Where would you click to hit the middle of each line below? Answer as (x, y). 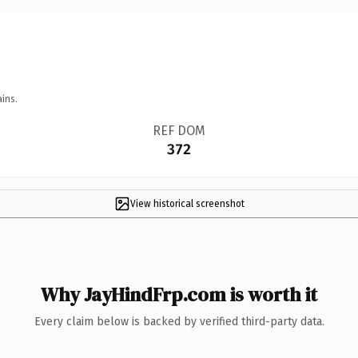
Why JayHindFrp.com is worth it (179, 294)
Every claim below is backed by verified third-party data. (179, 321)
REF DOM (179, 130)
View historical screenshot (187, 203)
